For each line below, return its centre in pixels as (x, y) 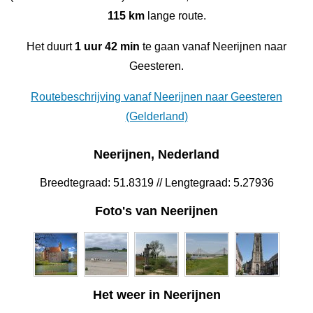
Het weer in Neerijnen (156, 295)
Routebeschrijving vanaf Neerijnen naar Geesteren (156, 96)
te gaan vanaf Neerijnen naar (213, 46)
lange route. (175, 15)
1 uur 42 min (107, 46)
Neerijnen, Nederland (156, 155)
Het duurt (51, 46)
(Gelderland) (156, 116)
